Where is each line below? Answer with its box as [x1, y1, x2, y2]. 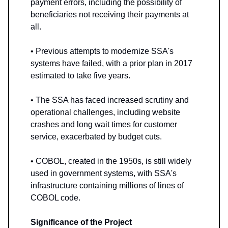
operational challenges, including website [31, 108, 180, 117]
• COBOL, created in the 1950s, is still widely [31, 157, 191, 166]
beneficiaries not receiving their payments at [31, 10, 189, 19]
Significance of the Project [31, 218, 132, 227]
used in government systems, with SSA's [31, 169, 177, 178]
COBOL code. [31, 193, 80, 203]
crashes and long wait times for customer [31, 120, 177, 129]
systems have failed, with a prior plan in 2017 [31, 59, 192, 68]
